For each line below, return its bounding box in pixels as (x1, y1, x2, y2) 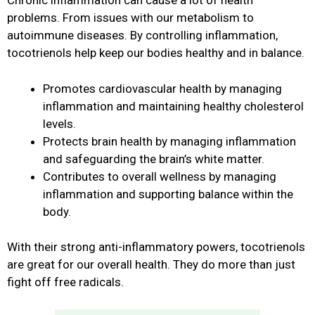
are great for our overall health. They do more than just (7, 257, 295, 272)
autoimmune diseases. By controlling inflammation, (7, 28, 278, 43)
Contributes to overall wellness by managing (43, 169, 276, 184)
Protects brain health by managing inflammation (43, 134, 296, 148)
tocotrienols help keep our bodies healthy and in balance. (7, 46, 304, 60)
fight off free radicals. (7, 275, 124, 290)
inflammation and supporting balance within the (43, 186, 293, 201)
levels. (43, 116, 76, 131)
